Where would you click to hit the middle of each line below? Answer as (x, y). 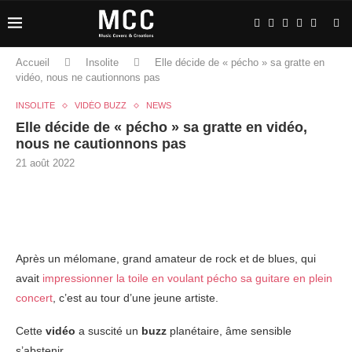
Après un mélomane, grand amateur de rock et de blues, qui (166, 258)
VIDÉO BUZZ (101, 105)
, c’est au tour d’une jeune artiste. (136, 298)
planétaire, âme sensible (229, 331)
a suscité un (108, 331)
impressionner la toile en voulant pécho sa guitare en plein (187, 278)
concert (34, 298)
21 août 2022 (45, 163)
